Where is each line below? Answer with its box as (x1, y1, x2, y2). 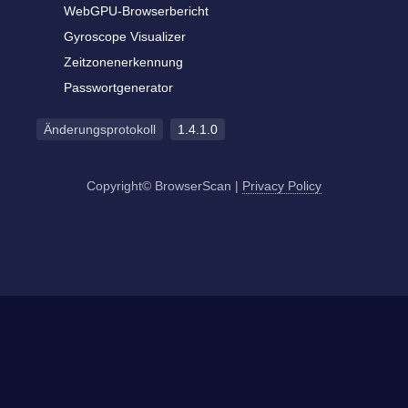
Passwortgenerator (64, 80, 173, 95)
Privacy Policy (242, 178, 321, 193)
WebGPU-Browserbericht (64, 4, 209, 18)
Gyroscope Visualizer (64, 29, 186, 44)
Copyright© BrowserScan (87, 178, 231, 193)
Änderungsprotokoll (44, 122, 156, 137)
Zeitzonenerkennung (64, 55, 183, 69)
